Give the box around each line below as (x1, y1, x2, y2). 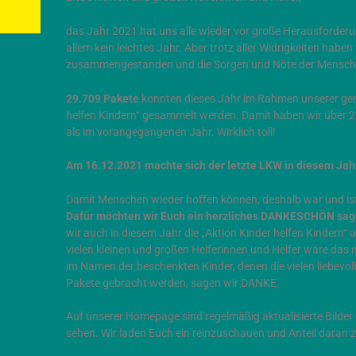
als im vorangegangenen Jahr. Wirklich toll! (66, 125, 276, 139)
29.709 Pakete (66, 91, 139, 106)
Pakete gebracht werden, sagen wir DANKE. (66, 276, 280, 290)
